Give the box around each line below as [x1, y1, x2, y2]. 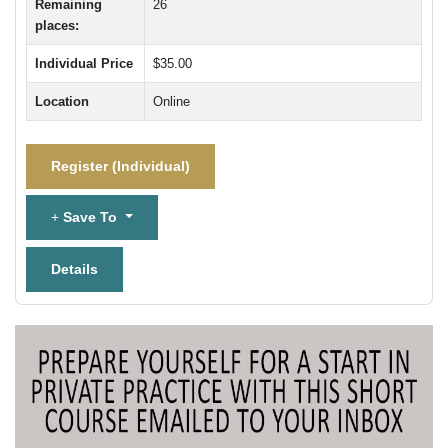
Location [35, 94, 89, 109]
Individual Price [35, 56, 133, 71]
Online [153, 94, 190, 109]
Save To [59, 209, 121, 225]
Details [51, 260, 98, 277]
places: [35, 18, 79, 33]
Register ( [51, 157, 117, 174]
